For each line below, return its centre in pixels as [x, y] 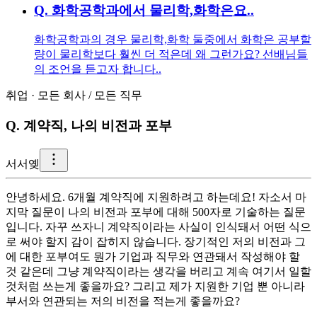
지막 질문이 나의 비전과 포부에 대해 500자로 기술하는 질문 [156, 212]
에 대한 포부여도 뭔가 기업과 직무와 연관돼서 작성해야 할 [153, 256]
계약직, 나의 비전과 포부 [98, 126]
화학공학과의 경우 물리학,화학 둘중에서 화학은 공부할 [173, 40]
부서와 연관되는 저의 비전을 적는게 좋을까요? [123, 301]
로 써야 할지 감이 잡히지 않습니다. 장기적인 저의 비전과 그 [156, 241]
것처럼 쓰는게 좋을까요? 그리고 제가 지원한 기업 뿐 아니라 [155, 286]
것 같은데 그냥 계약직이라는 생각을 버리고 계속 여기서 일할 [158, 271]
